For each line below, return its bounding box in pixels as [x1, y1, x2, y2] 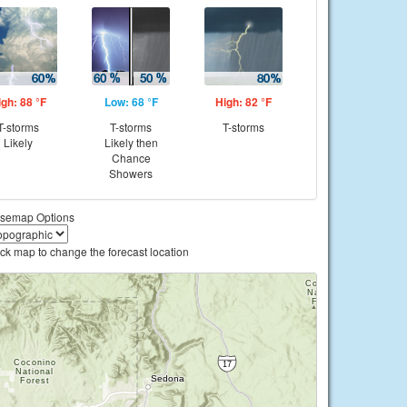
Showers [109, 165, 153, 181]
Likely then [104, 134, 158, 150]
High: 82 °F [215, 94, 272, 110]
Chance [111, 150, 151, 165]
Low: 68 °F [104, 94, 158, 110]
